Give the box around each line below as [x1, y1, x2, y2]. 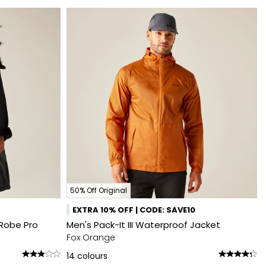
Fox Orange [66, 232, 115, 243]
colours [77, 250, 107, 262]
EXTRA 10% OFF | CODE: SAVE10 [72, 204, 195, 216]
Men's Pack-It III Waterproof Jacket [66, 218, 220, 231]
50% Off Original [70, 185, 127, 195]
